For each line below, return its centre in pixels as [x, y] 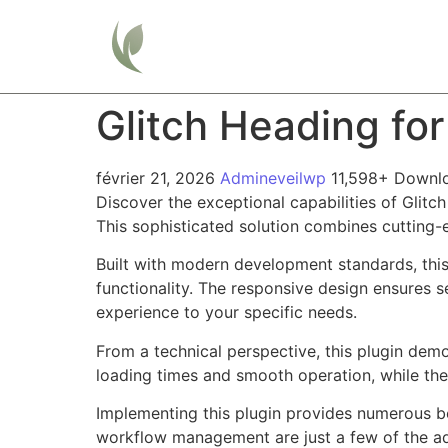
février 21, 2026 [158, 178]
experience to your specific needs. [226, 312]
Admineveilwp [275, 178]
